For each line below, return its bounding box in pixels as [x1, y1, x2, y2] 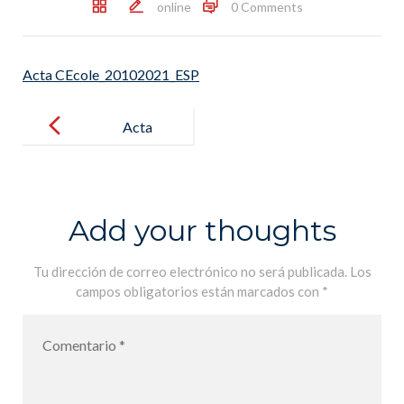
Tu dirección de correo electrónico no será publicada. [32, 263, 347, 280]
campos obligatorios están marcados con [76, 283, 322, 299]
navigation [22, 113, 87, 130]
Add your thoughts [68, 213, 336, 248]
